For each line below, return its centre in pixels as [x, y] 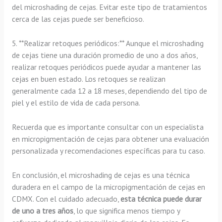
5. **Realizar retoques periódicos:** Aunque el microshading [108, 43]
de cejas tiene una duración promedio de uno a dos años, [104, 55]
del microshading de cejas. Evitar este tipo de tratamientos [109, 7]
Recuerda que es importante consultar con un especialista [108, 127]
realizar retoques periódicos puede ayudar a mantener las [106, 67]
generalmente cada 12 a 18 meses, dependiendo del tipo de [109, 90]
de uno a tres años [42, 210]
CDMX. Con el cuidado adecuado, [66, 198]
